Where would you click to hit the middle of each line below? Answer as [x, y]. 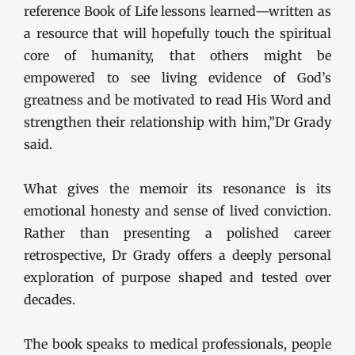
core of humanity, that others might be [177, 55]
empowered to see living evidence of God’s [177, 78]
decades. [50, 300]
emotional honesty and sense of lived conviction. [177, 211]
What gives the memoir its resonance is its [177, 189]
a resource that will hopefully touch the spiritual [177, 33]
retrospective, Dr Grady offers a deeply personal [177, 255]
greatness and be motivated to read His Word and [177, 100]
